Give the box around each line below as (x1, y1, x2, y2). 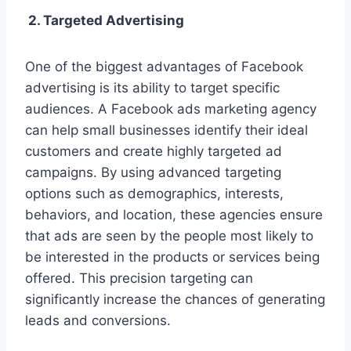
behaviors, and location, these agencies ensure (25, 207, 323, 223)
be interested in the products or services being (25, 249, 320, 266)
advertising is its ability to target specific (25, 80, 280, 96)
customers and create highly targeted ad (25, 143, 282, 160)
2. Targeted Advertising (25, 13, 184, 29)
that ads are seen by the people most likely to (25, 228, 313, 244)
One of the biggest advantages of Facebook (25, 59, 303, 75)
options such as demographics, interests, (25, 186, 284, 202)
